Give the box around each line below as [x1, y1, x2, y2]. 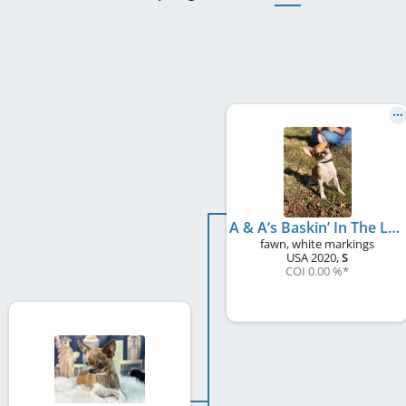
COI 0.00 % [285, 262, 343, 279]
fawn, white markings [260, 235, 374, 252]
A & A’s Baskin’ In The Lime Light [388, 217, 400, 237]
